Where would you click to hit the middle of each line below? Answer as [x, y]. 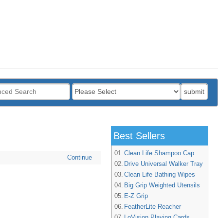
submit [194, 91]
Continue [80, 157]
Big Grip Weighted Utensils [162, 185]
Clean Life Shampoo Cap [159, 153]
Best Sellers [139, 136]
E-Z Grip [136, 196]
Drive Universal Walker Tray [163, 164]
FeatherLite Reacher [153, 207]
